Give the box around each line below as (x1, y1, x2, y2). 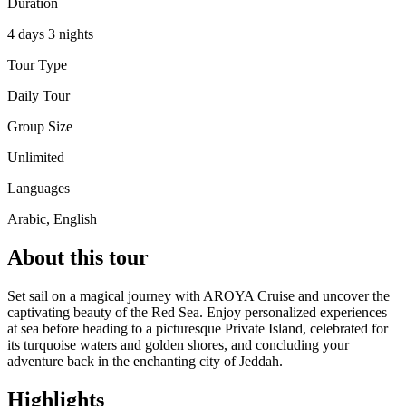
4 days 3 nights (7, 25, 93, 42)
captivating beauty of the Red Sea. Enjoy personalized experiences (7, 304, 387, 320)
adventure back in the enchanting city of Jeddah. (7, 353, 283, 369)
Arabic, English (7, 210, 97, 227)
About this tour (7, 245, 149, 269)
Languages (7, 179, 70, 196)
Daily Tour (7, 87, 70, 103)
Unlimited (7, 149, 64, 165)
